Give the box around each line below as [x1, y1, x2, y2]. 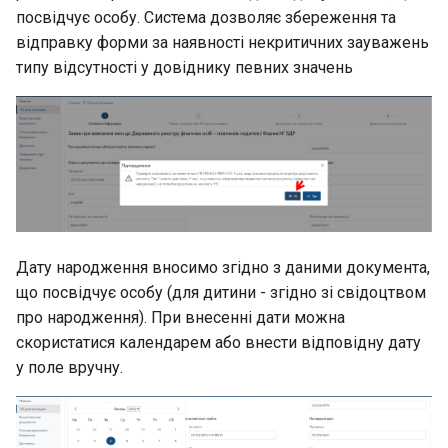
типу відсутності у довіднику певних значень [16, 57, 353, 77]
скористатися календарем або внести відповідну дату [16, 332, 421, 352]
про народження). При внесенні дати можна [16, 307, 345, 327]
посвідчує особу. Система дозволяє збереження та [16, 7, 396, 27]
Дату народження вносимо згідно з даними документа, [16, 257, 430, 277]
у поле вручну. [16, 357, 123, 377]
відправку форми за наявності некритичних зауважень [16, 32, 429, 52]
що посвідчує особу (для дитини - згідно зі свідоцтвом [16, 282, 426, 302]
